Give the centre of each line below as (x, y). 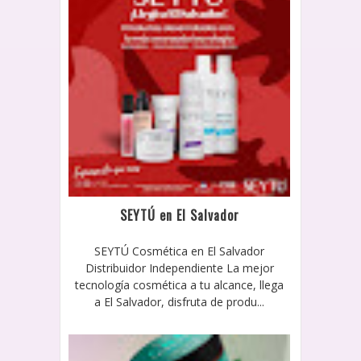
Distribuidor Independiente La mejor (179, 268)
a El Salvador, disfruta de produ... (180, 301)
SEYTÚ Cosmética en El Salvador (180, 251)
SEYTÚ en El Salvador (179, 215)
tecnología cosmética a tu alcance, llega (180, 284)
